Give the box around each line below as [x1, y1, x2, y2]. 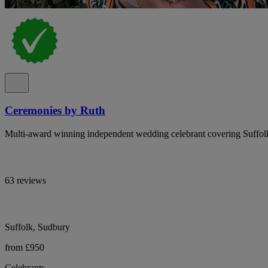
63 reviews [5, 175, 46, 185]
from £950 [5, 242, 44, 252]
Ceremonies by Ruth [5, 103, 105, 117]
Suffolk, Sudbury [5, 221, 70, 232]
